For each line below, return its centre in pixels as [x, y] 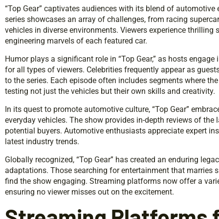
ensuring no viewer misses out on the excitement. [89, 192]
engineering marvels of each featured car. [76, 41]
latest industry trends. [42, 141]
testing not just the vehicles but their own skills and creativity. [110, 91]
